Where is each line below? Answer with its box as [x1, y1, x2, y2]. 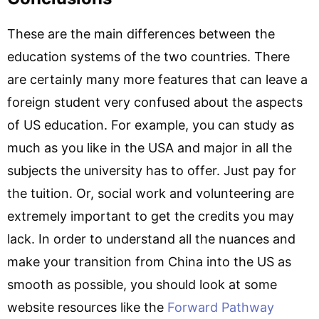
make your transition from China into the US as [7, 254, 291, 269]
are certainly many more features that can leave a [7, 72, 308, 87]
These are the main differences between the [7, 26, 275, 41]
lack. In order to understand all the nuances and [7, 231, 296, 246]
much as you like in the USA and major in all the [7, 140, 292, 155]
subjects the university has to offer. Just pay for [7, 163, 296, 178]
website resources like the [7, 300, 167, 315]
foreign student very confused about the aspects [7, 95, 303, 110]
